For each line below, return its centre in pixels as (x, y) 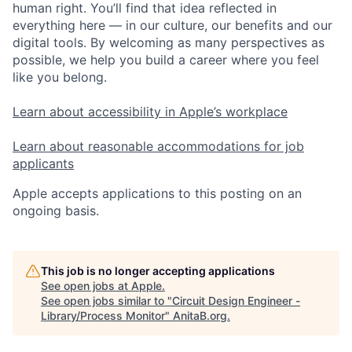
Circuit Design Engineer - (236, 301)
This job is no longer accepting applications (158, 271)
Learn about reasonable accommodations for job (158, 147)
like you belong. (60, 77)
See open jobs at (86, 286)
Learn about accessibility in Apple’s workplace (150, 112)
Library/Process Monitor (103, 316)
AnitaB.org (200, 316)
